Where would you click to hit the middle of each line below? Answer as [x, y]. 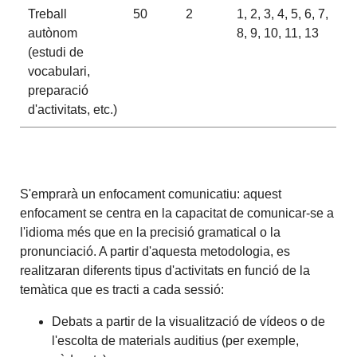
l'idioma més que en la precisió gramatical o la [151, 233]
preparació [58, 91]
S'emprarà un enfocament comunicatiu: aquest [151, 194]
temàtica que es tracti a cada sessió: [122, 290]
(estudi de [55, 53]
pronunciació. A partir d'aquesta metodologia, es [155, 252]
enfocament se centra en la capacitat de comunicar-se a [177, 214]
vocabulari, [59, 72]
